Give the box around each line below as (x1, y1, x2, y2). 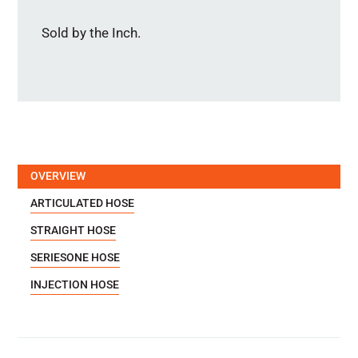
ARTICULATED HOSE (30, 197, 135, 209)
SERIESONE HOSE (30, 251, 121, 264)
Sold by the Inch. (42, 25, 141, 41)
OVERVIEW (30, 169, 86, 182)
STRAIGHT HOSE (30, 224, 117, 237)
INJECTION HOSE (30, 278, 120, 291)
